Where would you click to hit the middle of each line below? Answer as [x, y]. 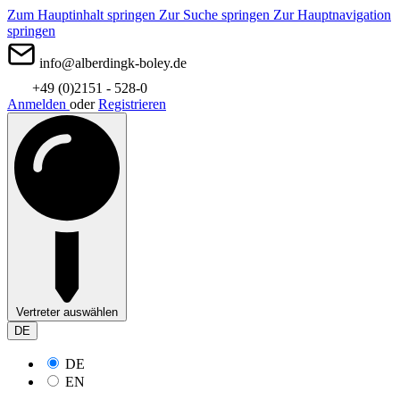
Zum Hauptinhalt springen [83, 15]
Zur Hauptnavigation [332, 15]
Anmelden [38, 104]
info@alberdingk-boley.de [113, 63]
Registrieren [132, 104]
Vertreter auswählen [67, 312]
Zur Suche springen [216, 15]
